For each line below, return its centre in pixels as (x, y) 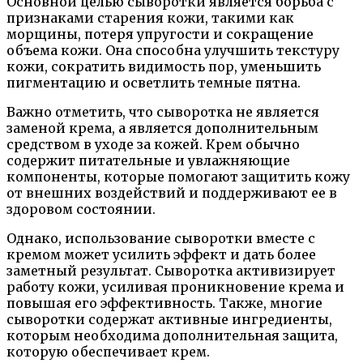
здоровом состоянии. (81, 209)
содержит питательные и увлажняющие (148, 160)
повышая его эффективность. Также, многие (164, 303)
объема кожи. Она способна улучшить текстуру (173, 50)
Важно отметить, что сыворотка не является (163, 112)
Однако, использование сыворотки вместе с (161, 238)
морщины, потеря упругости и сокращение (160, 34)
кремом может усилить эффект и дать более (161, 254)
